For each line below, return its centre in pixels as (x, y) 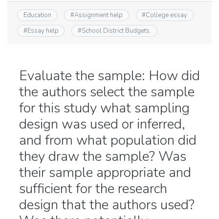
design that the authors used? (107, 205)
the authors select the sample (107, 92)
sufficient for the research (93, 189)
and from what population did (108, 141)
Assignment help (98, 15)
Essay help (43, 31)
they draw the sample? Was (103, 157)
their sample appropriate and (105, 173)
